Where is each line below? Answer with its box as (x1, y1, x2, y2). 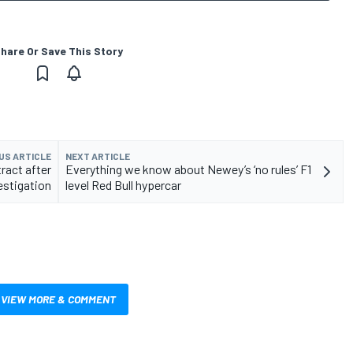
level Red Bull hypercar (65, 176, 181, 192)
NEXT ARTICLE (65, 150, 130, 162)
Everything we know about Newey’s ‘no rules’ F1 (65, 161, 311, 176)
